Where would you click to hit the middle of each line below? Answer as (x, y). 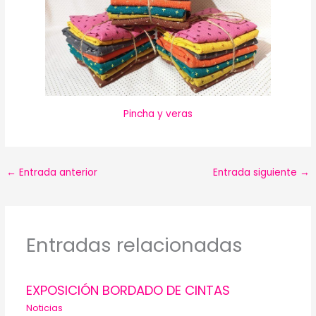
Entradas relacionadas (134, 245)
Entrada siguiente (256, 172)
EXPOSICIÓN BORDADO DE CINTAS (128, 290)
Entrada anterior (57, 172)
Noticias (44, 308)
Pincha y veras (158, 114)
